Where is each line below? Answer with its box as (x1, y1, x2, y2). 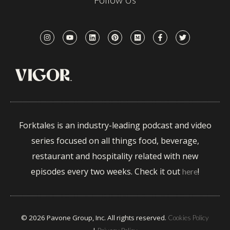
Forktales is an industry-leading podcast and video (18, 120, 212, 131)
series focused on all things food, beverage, (31, 135, 199, 147)
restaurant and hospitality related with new (32, 150, 198, 162)
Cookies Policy (168, 213, 209, 222)
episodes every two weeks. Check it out (31, 166, 182, 178)
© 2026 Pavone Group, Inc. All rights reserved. (21, 213, 168, 222)
